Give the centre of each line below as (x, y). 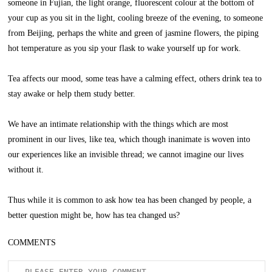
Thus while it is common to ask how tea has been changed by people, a (130, 200)
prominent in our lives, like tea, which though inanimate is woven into (129, 139)
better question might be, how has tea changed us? (94, 215)
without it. (26, 170)
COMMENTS (32, 243)
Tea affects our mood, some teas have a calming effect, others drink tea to (135, 79)
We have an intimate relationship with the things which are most (118, 124)
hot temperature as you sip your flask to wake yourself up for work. (125, 48)
